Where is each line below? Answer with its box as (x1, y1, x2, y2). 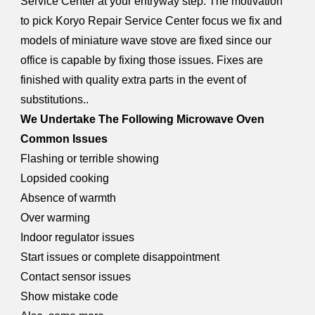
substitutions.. (20, 94, 89, 105)
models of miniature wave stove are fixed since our (20, 34, 272, 46)
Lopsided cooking (20, 172, 110, 184)
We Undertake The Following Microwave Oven (20, 113, 265, 125)
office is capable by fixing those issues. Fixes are (20, 54, 264, 66)
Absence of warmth (20, 192, 117, 204)
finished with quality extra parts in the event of (20, 74, 247, 86)
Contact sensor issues (20, 271, 131, 283)
